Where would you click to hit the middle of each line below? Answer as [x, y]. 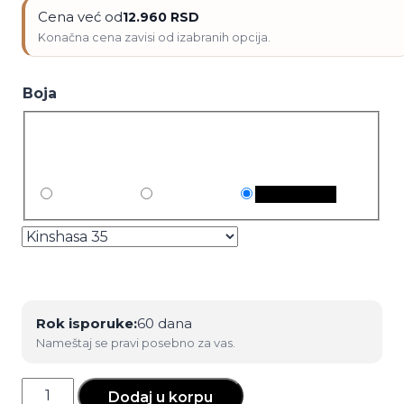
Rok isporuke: [87, 323]
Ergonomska [68, 389]
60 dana [165, 323]
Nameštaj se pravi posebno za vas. [136, 342]
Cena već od [80, 16]
